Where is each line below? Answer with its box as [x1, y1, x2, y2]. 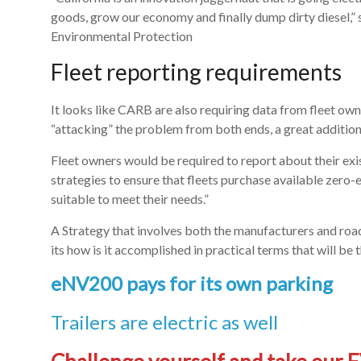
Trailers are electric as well [51, 309, 278, 334]
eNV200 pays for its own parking [51, 271, 333, 295]
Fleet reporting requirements [51, 57, 342, 85]
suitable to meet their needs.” [51, 190, 211, 206]
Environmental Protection [51, 27, 193, 44]
